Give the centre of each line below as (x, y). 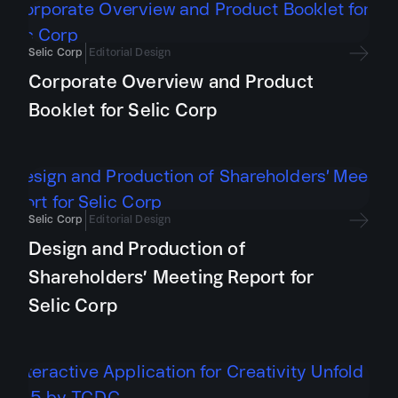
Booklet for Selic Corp (123, 110)
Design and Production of (137, 248)
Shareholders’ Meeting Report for (171, 277)
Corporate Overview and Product (171, 81)
